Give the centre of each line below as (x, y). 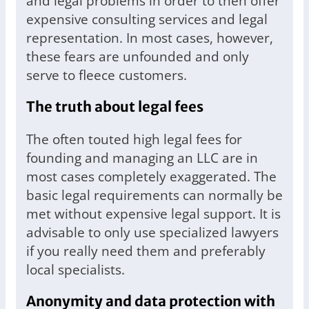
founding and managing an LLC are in (142, 158)
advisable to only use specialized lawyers (152, 232)
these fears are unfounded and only (138, 57)
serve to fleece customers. (107, 75)
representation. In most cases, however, (150, 38)
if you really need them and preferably (146, 251)
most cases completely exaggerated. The (151, 177)
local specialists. (76, 270)
